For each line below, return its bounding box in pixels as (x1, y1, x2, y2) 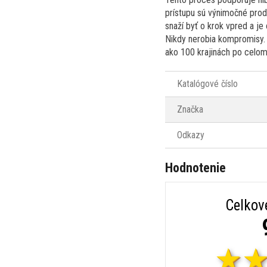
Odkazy (177, 129, 204, 141)
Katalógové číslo (177, 77, 238, 89)
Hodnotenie (165, 160, 226, 175)
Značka (177, 103, 203, 115)
